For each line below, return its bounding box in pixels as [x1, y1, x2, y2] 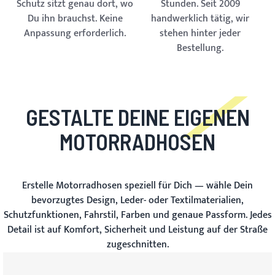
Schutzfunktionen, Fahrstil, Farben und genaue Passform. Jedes [3, 207, 272, 223]
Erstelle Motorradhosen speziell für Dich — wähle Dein [22, 177, 253, 194]
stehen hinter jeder [160, 25, 241, 42]
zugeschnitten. [106, 236, 169, 253]
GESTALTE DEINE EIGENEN [25, 104, 250, 130]
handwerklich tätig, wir [151, 10, 249, 27]
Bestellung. [177, 40, 223, 56]
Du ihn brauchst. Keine [27, 10, 123, 27]
